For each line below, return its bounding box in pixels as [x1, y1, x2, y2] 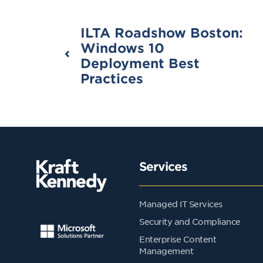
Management [139, 245, 193, 256]
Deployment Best [80, 55, 200, 70]
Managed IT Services [139, 198, 222, 209]
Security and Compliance [139, 215, 241, 227]
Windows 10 [80, 39, 164, 55]
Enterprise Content [139, 233, 216, 244]
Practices [80, 70, 143, 86]
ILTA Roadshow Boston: [80, 24, 243, 40]
